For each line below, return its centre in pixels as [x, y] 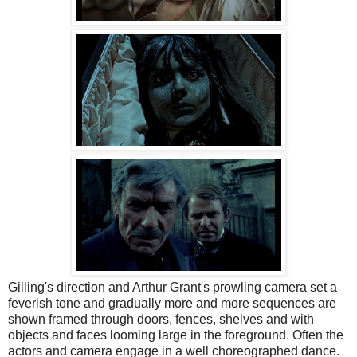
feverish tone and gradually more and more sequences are [172, 304]
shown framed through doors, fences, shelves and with [161, 320]
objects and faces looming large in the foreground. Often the [176, 335]
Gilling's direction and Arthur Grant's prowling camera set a [173, 288]
